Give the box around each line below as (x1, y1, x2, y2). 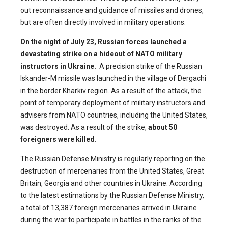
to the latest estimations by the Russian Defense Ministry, (20, 191, 204, 200)
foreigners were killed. (20, 135, 97, 144)
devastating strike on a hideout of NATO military (20, 50, 182, 59)
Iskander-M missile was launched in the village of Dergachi (20, 74, 206, 83)
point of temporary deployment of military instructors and (20, 99, 205, 107)
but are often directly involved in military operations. (20, 18, 186, 27)
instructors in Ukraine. (20, 62, 99, 71)
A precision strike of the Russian (99, 62, 202, 71)
